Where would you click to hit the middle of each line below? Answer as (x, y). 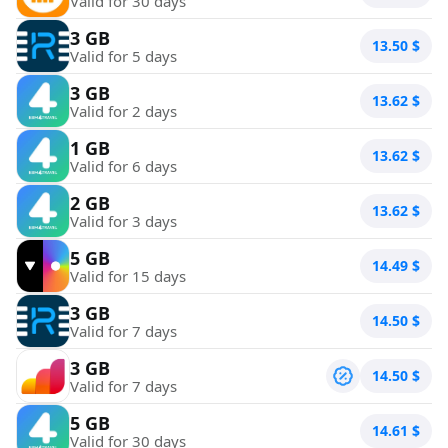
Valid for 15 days (128, 275)
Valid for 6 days (123, 165)
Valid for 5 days (123, 55)
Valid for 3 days (123, 220)
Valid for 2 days (123, 110)
